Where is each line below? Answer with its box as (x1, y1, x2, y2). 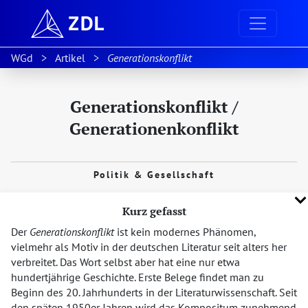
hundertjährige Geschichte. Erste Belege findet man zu (11, 270, 264, 284)
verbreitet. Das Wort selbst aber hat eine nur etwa (11, 255, 240, 269)
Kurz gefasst (122, 203, 186, 219)
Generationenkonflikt (69, 118, 239, 140)
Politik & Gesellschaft (93, 168, 214, 181)
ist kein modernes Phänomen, (114, 225, 256, 239)
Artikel (55, 51, 85, 65)
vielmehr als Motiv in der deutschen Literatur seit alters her (11, 240, 287, 254)
